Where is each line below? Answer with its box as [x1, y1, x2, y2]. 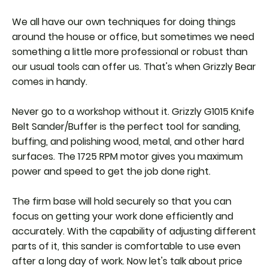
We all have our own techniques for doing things [12, 15, 236, 29]
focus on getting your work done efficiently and [12, 209, 233, 224]
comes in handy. [12, 75, 87, 89]
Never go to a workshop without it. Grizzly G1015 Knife [12, 105, 254, 119]
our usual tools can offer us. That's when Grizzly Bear [12, 60, 256, 74]
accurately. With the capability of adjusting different [12, 224, 256, 239]
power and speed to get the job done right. [12, 165, 213, 179]
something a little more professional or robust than [12, 45, 248, 59]
